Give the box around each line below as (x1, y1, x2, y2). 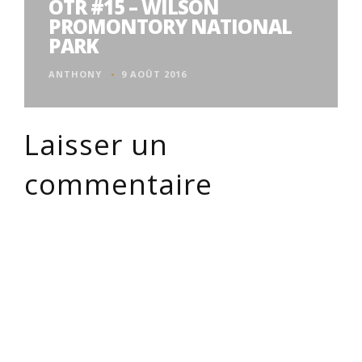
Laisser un (24, 124, 168, 163)
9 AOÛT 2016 (121, 67, 187, 80)
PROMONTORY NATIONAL (48, 12, 292, 40)
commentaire (24, 164, 213, 203)
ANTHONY (48, 67, 102, 80)
